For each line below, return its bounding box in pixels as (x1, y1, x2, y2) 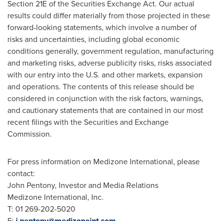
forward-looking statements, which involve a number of (7, 22, 197, 33)
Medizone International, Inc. (7, 191, 104, 203)
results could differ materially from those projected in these (7, 10, 210, 21)
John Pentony (7, 180, 55, 191)
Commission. (7, 128, 54, 140)
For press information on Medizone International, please (7, 156, 200, 167)
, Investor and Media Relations (55, 180, 158, 191)
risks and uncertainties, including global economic (7, 34, 180, 45)
